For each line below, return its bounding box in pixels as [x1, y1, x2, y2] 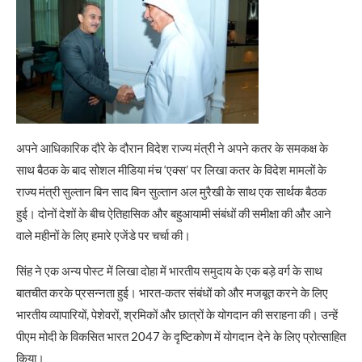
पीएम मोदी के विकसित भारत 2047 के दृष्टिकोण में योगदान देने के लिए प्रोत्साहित [16, 328, 346, 343]
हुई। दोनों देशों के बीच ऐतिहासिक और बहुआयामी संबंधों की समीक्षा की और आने [16, 205, 331, 221]
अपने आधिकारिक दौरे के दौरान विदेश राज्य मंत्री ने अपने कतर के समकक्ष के [16, 140, 328, 155]
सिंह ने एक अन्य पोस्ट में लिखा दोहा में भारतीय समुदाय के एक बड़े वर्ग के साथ [16, 263, 322, 278]
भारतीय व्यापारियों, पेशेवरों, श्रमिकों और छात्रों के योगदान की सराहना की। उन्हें [16, 306, 338, 322]
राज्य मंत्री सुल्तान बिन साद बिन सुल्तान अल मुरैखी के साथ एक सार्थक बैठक [16, 183, 326, 199]
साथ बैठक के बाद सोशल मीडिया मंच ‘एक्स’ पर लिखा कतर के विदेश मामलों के [16, 162, 326, 177]
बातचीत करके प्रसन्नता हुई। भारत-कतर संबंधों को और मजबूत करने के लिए [16, 284, 328, 300]
